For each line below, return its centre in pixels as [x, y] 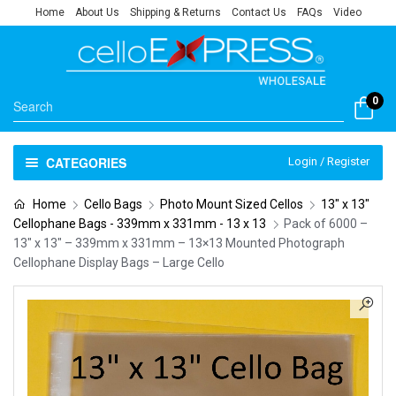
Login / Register [329, 161]
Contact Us [259, 12]
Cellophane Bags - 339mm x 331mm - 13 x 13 [140, 224]
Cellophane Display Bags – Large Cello [119, 263]
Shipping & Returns [175, 12]
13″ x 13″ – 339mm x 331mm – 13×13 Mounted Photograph [179, 243]
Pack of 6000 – [326, 224]
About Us [97, 12]
